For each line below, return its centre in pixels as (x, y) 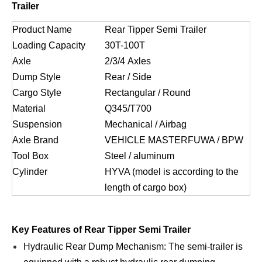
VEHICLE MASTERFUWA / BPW (174, 140)
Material (29, 108)
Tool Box (30, 156)
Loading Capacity (49, 45)
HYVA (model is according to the (172, 171)
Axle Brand (35, 140)
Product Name (42, 29)
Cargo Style (37, 92)
